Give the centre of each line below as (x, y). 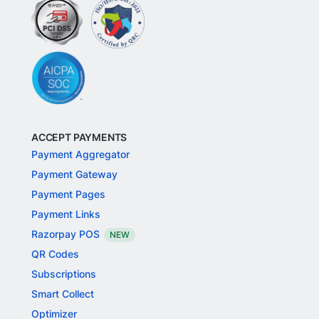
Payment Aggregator (80, 154)
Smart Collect (63, 294)
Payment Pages (68, 194)
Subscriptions (64, 274)
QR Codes (55, 254)
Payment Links (66, 214)
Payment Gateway (74, 174)
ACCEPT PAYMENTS (79, 137)
